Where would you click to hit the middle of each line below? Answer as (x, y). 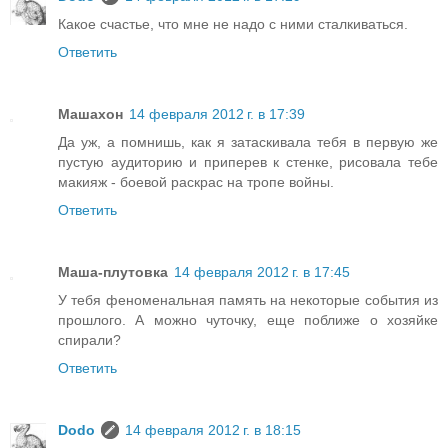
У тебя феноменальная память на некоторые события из (248, 299)
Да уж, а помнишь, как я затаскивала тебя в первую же (248, 141)
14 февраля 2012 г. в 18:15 (213, 429)
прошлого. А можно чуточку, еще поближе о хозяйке (248, 319)
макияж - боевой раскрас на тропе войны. (196, 181)
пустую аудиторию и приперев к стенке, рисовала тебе (248, 161)
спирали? (89, 339)
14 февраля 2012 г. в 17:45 (262, 271)
